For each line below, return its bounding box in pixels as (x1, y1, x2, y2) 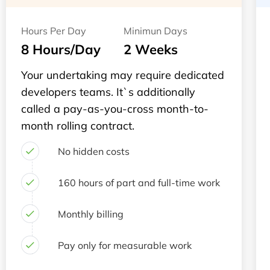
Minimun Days (124, 25, 188, 37)
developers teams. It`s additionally (21, 85, 195, 99)
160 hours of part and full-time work (57, 176, 220, 189)
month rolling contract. (21, 119, 134, 133)
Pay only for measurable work (57, 239, 192, 251)
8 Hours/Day (21, 41, 101, 58)
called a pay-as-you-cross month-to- (21, 102, 209, 116)
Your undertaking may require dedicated (21, 68, 224, 82)
